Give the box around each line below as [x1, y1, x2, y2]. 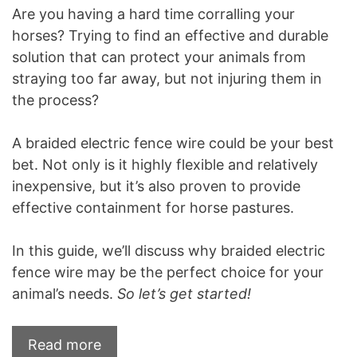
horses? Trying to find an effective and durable [12, 26, 328, 44]
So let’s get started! [117, 284, 251, 302]
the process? [12, 91, 99, 108]
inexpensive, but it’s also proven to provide [12, 177, 300, 194]
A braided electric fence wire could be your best [12, 134, 334, 151]
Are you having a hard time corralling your [12, 5, 295, 22]
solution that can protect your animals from [12, 48, 306, 65]
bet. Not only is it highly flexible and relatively [12, 155, 318, 173]
